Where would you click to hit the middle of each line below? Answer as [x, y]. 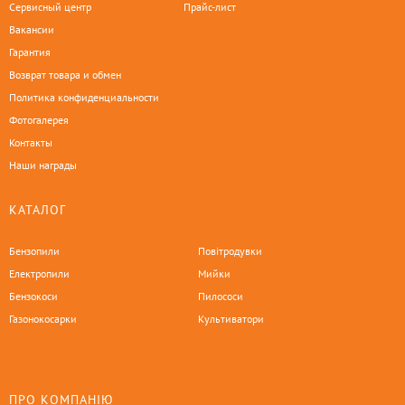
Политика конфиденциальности [84, 97]
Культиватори [231, 319]
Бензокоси [33, 296]
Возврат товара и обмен [65, 75]
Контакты [31, 142]
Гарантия [30, 52]
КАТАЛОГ [38, 210]
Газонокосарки [43, 319]
